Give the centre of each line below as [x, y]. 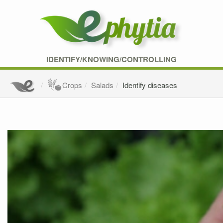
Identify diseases [150, 85]
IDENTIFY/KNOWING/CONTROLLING [111, 59]
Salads [103, 85]
